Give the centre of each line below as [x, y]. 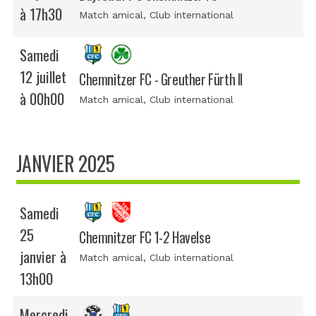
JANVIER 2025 [66, 163]
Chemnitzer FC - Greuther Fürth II [161, 79]
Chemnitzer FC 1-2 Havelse [145, 237]
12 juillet [43, 76]
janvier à [43, 256]
